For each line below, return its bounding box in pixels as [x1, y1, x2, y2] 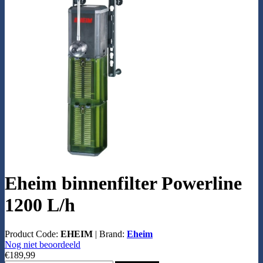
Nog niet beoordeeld [5, 239, 80, 249]
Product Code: [5, 228, 60, 239]
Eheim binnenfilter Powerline [5, 173, 242, 194]
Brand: [99, 228, 127, 239]
